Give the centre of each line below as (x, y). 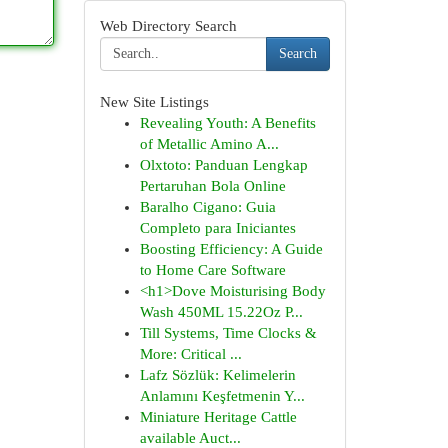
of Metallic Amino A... (209, 144)
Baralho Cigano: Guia (207, 207)
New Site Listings (154, 102)
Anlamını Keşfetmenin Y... (222, 396)
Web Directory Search (168, 26)
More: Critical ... (190, 354)
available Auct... (190, 438)
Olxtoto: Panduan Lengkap (223, 165)
